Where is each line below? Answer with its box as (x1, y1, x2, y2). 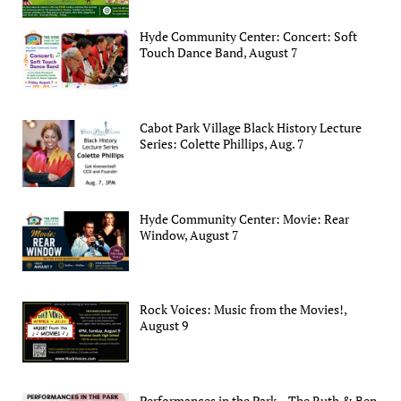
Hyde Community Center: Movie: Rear (140, 209, 350, 227)
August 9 (140, 317, 189, 335)
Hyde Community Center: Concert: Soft (140, 28, 358, 46)
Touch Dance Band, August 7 (140, 44, 298, 62)
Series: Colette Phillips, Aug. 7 (140, 135, 304, 153)
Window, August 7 (140, 226, 239, 243)
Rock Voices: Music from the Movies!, (140, 301, 347, 319)
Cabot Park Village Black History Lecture (140, 119, 363, 137)
